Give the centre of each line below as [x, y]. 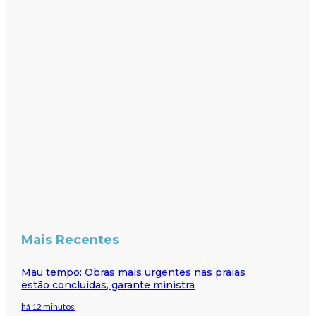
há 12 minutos [48, 306]
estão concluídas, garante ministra [108, 285]
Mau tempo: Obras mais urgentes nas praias [134, 272]
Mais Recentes [71, 239]
